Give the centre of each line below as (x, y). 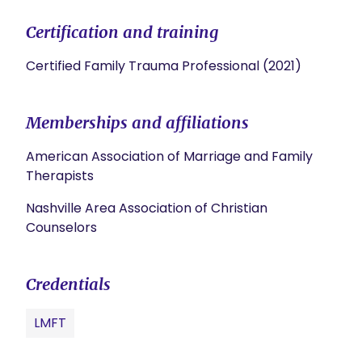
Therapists (60, 176)
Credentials (68, 284)
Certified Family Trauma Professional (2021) (164, 66)
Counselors (61, 227)
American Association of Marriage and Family (169, 156)
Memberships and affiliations (137, 122)
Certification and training (122, 32)
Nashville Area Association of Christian (147, 208)
